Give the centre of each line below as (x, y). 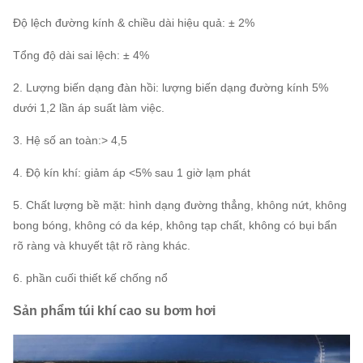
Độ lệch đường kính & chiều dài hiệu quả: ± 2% (134, 22)
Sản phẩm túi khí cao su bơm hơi (114, 310)
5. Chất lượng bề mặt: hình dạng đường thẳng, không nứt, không (180, 205)
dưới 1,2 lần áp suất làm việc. (89, 107)
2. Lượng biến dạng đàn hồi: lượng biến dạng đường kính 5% (171, 87)
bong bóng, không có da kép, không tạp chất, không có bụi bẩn (175, 225)
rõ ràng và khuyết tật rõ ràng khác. (102, 245)
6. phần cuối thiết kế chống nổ (90, 278)
